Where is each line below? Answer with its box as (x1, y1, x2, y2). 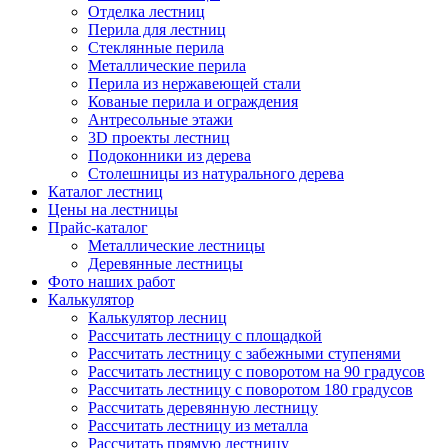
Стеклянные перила (88, 39, 224, 56)
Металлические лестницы (88, 237, 265, 254)
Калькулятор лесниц (88, 309, 227, 326)
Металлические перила (88, 57, 246, 74)
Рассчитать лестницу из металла (88, 417, 308, 434)
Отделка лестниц (88, 3, 205, 20)
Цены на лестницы (48, 201, 178, 218)
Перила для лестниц (88, 21, 226, 38)
